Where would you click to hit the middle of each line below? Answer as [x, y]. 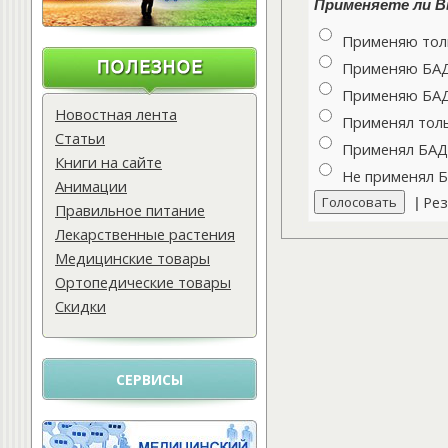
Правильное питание [130, 210]
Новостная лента [116, 114]
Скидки [80, 306]
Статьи [80, 138]
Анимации [91, 186]
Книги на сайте [108, 162]
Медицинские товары [132, 258]
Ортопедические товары [143, 282]
